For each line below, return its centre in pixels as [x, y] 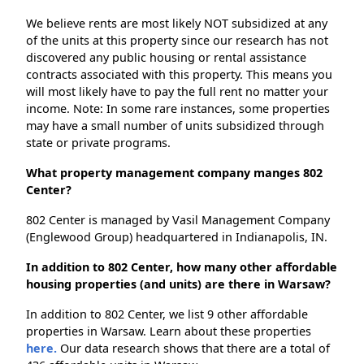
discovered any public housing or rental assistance [166, 58]
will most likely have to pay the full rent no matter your [177, 92]
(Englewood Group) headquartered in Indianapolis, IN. [177, 237]
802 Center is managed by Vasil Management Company [178, 220]
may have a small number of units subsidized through [175, 126]
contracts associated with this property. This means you [179, 75]
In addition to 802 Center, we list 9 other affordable [167, 314]
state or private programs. [98, 143]
